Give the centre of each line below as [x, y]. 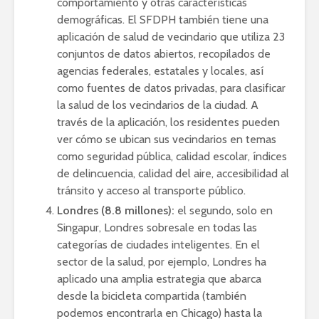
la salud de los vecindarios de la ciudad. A [158, 105]
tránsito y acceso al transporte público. [151, 190]
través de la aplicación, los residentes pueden [168, 122]
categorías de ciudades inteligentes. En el [158, 244]
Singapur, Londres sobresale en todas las [157, 227]
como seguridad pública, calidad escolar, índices [172, 156]
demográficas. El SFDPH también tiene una [163, 19]
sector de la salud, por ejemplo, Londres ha [162, 261]
